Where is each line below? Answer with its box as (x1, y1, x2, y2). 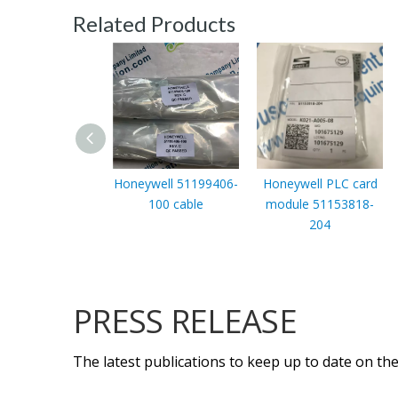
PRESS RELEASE (73, 298, 297, 343)
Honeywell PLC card (262, 174, 378, 192)
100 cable (148, 195, 203, 212)
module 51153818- (266, 195, 374, 212)
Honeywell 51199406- (114, 174, 238, 192)
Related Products (73, 10, 235, 36)
